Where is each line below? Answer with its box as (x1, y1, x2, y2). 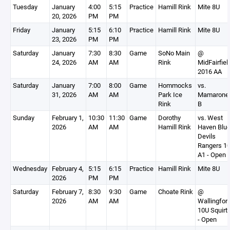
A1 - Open (198, 150, 226, 159)
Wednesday (13, 164, 47, 173)
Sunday (13, 113, 34, 122)
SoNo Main (158, 48, 190, 57)
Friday (13, 25, 30, 34)
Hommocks (158, 81, 192, 90)
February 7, (52, 187, 84, 196)
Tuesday (13, 2, 37, 11)
